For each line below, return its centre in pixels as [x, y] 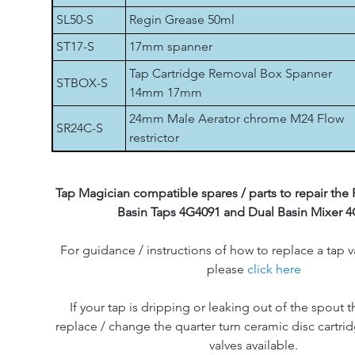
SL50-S [75, 19]
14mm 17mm [166, 92]
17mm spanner [171, 46]
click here [274, 269]
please [227, 269]
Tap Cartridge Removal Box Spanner [231, 73]
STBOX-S [82, 83]
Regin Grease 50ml [182, 19]
